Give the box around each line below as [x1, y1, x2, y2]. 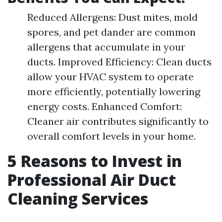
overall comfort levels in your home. [27, 130, 196, 142]
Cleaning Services [7, 188, 148, 209]
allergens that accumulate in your [27, 41, 185, 53]
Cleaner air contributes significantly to [27, 115, 209, 127]
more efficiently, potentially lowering [27, 85, 200, 98]
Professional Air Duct [7, 169, 176, 190]
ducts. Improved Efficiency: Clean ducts [27, 55, 212, 68]
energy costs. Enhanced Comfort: [27, 100, 182, 112]
